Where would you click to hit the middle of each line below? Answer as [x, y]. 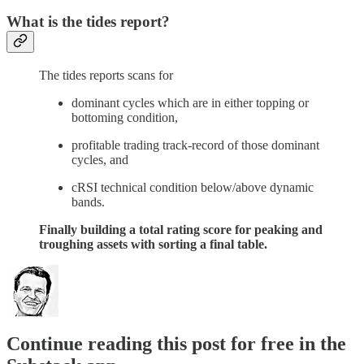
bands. [88, 201]
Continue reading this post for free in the [176, 343]
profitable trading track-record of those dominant [195, 145]
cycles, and [100, 159]
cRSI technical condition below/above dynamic [193, 187]
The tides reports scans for [106, 75]
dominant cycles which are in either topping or [190, 102]
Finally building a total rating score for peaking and [181, 229]
